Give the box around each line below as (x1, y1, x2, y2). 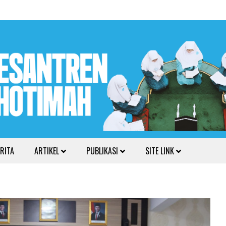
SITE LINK (145, 144, 176, 157)
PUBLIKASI (86, 144, 120, 157)
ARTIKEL (34, 144, 61, 157)
